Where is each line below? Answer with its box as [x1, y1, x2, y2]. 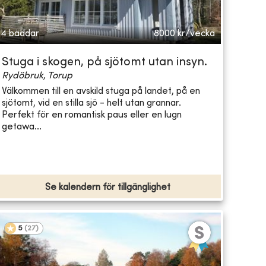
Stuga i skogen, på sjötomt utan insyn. [1, 57, 207, 69]
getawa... [1, 122, 42, 132]
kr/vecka [177, 29, 215, 39]
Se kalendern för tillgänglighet [45, 183, 170, 193]
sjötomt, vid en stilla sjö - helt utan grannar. [1, 98, 181, 108]
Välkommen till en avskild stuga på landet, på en [1, 86, 200, 96]
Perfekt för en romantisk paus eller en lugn [1, 110, 182, 120]
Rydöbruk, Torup [1, 71, 72, 81]
